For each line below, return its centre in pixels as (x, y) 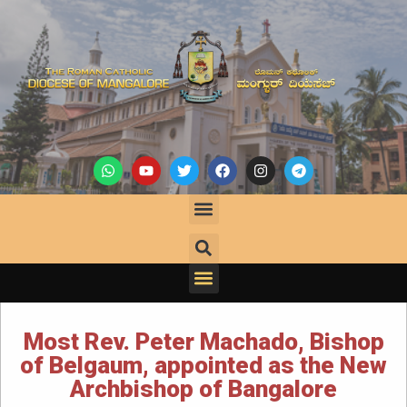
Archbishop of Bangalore (203, 388)
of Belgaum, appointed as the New (203, 365)
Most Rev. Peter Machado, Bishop (203, 341)
